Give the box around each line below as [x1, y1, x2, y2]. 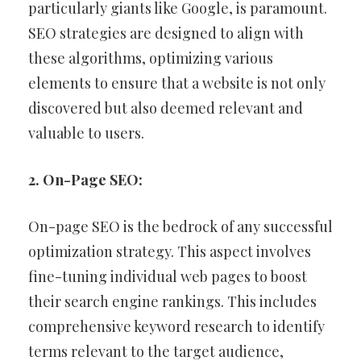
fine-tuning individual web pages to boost [28, 267, 307, 286]
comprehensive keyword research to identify [28, 317, 325, 336]
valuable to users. [28, 123, 144, 143]
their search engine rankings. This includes [28, 292, 317, 311]
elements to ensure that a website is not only [28, 73, 326, 93]
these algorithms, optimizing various [28, 48, 273, 68]
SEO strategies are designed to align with [28, 23, 304, 43]
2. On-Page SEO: [28, 170, 143, 189]
